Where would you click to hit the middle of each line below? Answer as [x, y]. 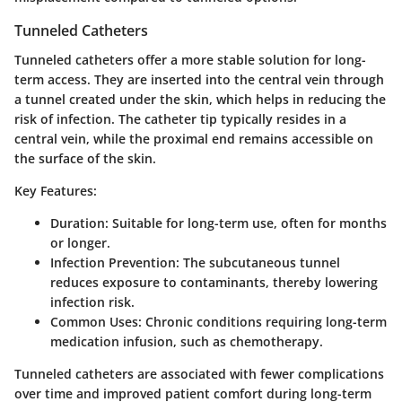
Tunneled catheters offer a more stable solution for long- [190, 59]
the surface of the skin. [85, 158]
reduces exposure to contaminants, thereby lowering [214, 282]
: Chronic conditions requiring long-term [262, 321]
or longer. [80, 242]
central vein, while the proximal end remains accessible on [194, 138]
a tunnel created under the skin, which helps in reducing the [200, 99]
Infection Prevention [113, 262]
